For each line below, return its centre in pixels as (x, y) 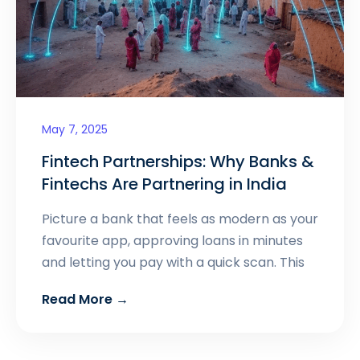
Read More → (85, 300)
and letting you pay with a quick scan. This (173, 263)
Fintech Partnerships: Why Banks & (178, 162)
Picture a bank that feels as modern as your (180, 219)
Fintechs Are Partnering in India (164, 184)
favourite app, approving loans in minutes (172, 241)
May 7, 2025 (75, 130)
